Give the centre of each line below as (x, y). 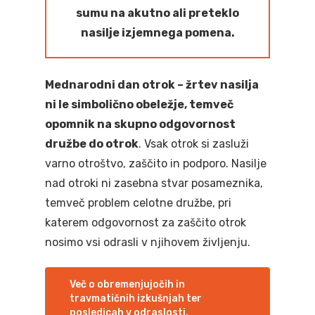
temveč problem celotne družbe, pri (138, 203)
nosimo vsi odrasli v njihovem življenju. (148, 242)
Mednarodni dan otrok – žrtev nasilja (152, 85)
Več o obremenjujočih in (127, 284)
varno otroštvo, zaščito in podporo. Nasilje (156, 163)
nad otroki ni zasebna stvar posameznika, (154, 183)
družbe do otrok (92, 144)
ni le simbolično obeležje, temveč (139, 104)
